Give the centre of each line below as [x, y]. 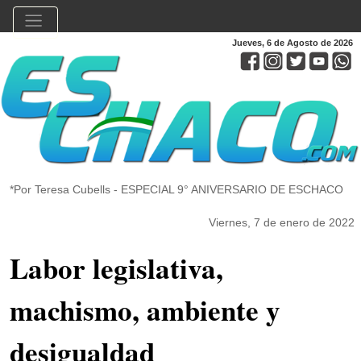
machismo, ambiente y [145, 310]
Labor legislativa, [116, 268]
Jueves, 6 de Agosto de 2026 [293, 43]
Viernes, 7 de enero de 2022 [282, 223]
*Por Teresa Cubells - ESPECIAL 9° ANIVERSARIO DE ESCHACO [176, 190]
